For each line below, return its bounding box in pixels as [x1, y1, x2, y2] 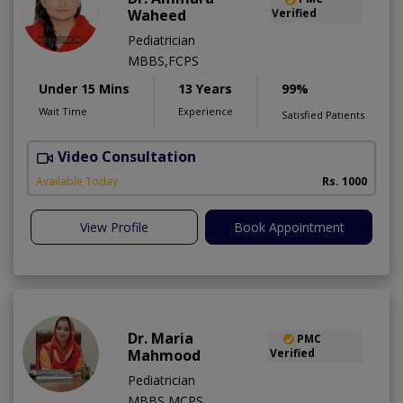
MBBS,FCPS [128, 51, 199, 69]
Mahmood [128, 345, 201, 365]
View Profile [80, 218, 148, 236]
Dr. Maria [128, 327, 193, 348]
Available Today [36, 173, 118, 189]
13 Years [178, 79, 232, 97]
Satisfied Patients [282, 107, 364, 121]
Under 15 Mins [39, 79, 130, 97]
